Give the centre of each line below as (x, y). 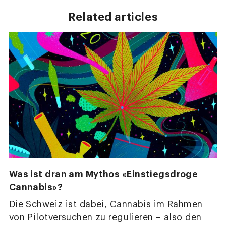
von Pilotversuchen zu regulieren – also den (105, 217)
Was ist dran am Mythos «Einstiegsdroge (103, 174)
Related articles (113, 17)
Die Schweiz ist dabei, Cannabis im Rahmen (106, 204)
